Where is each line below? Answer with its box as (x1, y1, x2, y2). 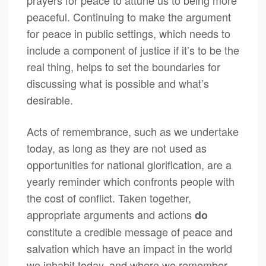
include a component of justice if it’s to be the (27, 42, 239, 58)
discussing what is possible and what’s (27, 75, 209, 91)
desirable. (27, 92, 73, 107)
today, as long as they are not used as (27, 140, 207, 156)
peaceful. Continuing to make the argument (27, 9, 231, 24)
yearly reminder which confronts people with (27, 173, 235, 189)
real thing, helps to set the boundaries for (27, 59, 220, 74)
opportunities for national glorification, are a (27, 157, 232, 172)
